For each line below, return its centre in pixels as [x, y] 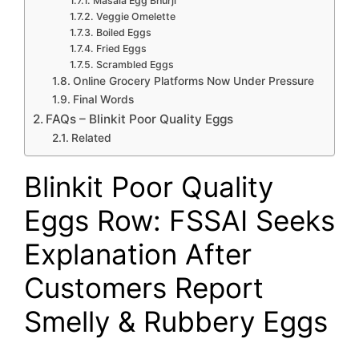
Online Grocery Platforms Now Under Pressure [193, 81]
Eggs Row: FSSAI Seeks [179, 221]
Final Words [103, 100]
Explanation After [138, 254]
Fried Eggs [121, 49]
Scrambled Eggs [135, 65]
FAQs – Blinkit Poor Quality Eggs [140, 119]
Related [91, 138]
